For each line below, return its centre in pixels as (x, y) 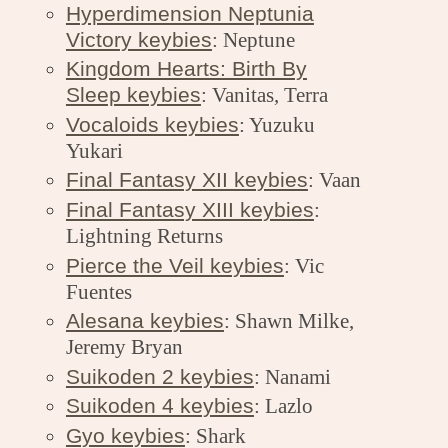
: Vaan (334, 180)
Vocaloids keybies (152, 124)
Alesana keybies (144, 321)
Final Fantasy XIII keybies (189, 210)
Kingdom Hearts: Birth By (186, 69)
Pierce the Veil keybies (174, 265)
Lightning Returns (144, 236)
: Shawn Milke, (288, 321)
